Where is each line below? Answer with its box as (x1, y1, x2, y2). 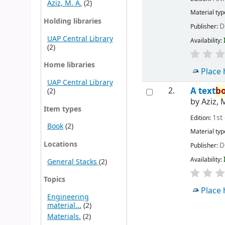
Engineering (47, 191, 89, 202)
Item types (43, 103, 81, 115)
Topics (43, 174, 65, 185)
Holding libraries (43, 16, 101, 27)
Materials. (47, 211, 81, 222)
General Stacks (47, 156, 99, 167)
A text (190, 84, 216, 97)
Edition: (190, 113, 213, 123)
